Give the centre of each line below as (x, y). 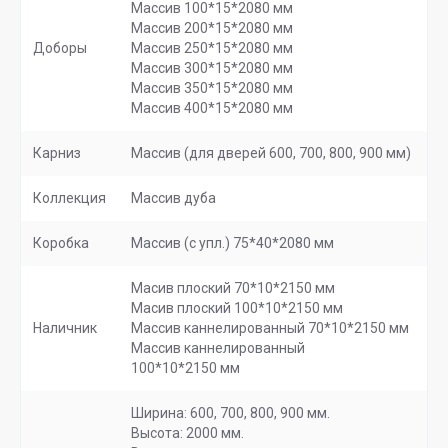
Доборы (60, 48)
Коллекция (69, 198)
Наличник (65, 328)
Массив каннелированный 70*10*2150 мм (270, 328)
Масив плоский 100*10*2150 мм (237, 308)
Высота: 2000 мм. (187, 433)
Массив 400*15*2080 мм (212, 108)
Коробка (61, 243)
